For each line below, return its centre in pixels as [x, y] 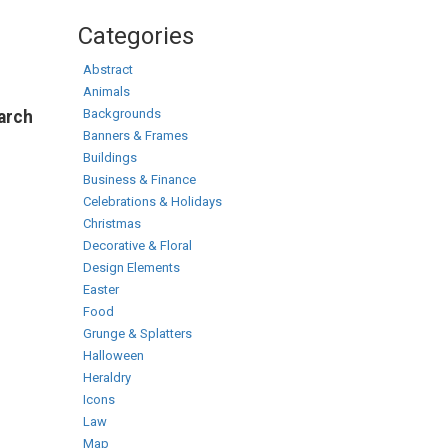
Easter [101, 289]
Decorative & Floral [137, 245]
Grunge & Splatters [137, 333]
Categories [136, 36]
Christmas [112, 223]
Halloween [113, 355]
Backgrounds [122, 113]
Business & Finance [139, 179]
